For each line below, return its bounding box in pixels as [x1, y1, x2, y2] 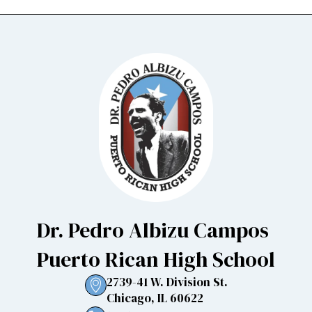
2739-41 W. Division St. [106, 273, 228, 290]
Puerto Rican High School [37, 244, 275, 274]
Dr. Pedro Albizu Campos [37, 215, 269, 244]
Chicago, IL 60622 [106, 289, 203, 306]
